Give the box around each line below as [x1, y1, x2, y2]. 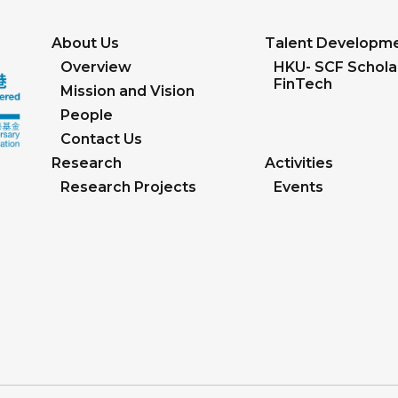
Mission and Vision [60, 83, 195, 100]
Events [274, 179, 323, 196]
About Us [52, 35, 119, 52]
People [60, 107, 113, 124]
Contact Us [60, 131, 142, 148]
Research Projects [60, 179, 196, 196]
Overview [60, 59, 131, 76]
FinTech [274, 76, 332, 93]
